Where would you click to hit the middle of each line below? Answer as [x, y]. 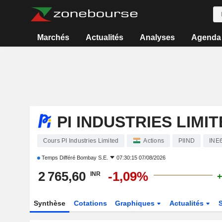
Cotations [90, 203]
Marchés [54, 37]
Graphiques [136, 203]
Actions [154, 141]
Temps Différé [58, 158]
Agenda [206, 37]
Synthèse [49, 203]
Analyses [157, 37]
